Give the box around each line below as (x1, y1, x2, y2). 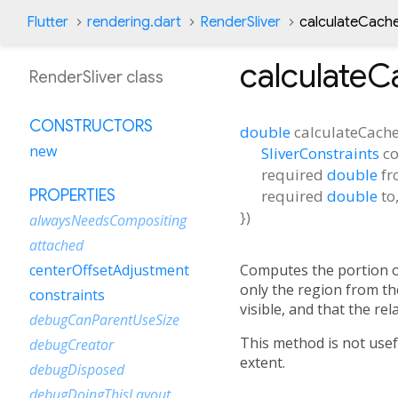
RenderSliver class (29, 68, 163, 87)
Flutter (27, 13, 68, 31)
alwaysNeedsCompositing (29, 211, 187, 230)
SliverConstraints (261, 142, 379, 163)
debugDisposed (29, 360, 124, 379)
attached (29, 235, 84, 255)
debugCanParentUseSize (29, 310, 179, 330)
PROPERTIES (29, 186, 115, 205)
